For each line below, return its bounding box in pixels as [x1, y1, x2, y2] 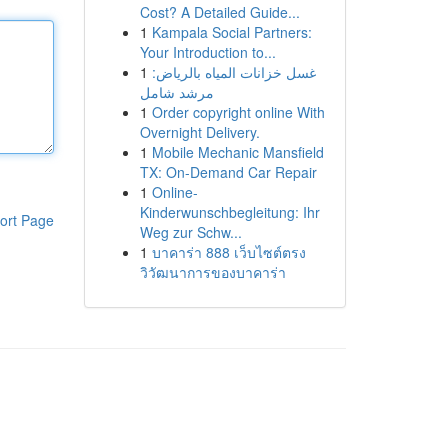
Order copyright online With [151, 102, 325, 122]
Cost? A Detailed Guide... [139, 2, 300, 22]
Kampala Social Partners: [151, 22, 312, 42]
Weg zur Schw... [139, 222, 242, 242]
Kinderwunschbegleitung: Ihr [139, 202, 320, 222]
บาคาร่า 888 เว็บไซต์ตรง [151, 242, 306, 262]
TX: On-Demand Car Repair [139, 162, 317, 182]
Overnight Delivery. [139, 122, 260, 142]
